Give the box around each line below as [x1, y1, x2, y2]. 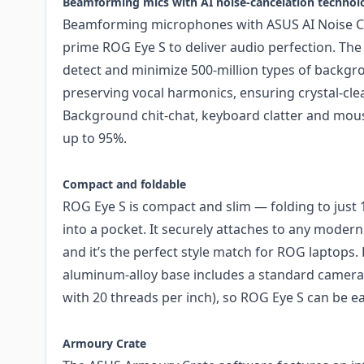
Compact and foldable [63, 176, 186, 193]
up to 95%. [63, 129, 127, 148]
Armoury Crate [63, 336, 146, 352]
